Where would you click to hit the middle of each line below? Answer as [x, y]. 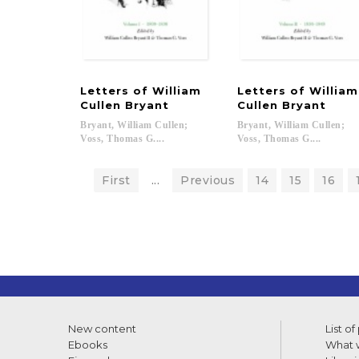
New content [102, 329]
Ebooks [88, 345]
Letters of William [143, 91]
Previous [208, 180]
